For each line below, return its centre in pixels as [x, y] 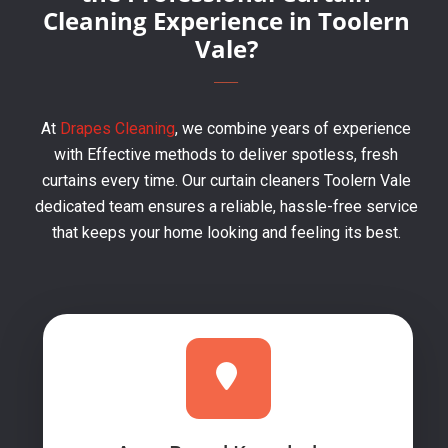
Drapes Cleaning [115, 128]
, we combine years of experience [293, 128]
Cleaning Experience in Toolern [226, 20]
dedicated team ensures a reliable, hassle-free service [226, 206]
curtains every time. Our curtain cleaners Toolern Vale [226, 180]
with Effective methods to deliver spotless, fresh [226, 154]
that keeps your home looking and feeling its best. [226, 232]
